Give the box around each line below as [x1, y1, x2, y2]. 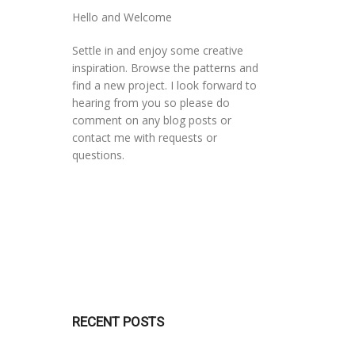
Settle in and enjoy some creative [72, 43, 243, 58]
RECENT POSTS [72, 314, 164, 330]
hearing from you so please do [72, 95, 230, 110]
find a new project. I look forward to [72, 78, 257, 93]
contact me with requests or [72, 130, 217, 145]
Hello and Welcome [72, 10, 172, 25]
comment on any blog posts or [72, 113, 231, 128]
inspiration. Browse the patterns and [72, 60, 258, 75]
